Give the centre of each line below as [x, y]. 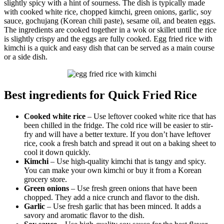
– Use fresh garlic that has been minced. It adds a [123, 206]
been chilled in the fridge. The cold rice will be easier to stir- [118, 125]
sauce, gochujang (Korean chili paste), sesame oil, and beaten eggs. [110, 21]
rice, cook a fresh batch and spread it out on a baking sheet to [120, 143]
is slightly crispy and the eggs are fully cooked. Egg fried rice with [108, 39]
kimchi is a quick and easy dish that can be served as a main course [109, 48]
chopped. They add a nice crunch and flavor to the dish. [112, 197]
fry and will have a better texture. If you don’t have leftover [117, 134]
